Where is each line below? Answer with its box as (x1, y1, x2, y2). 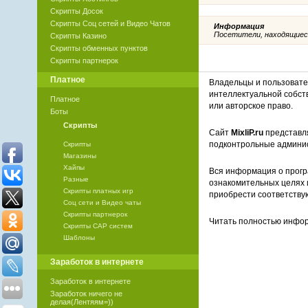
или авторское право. (208, 101, 293, 111)
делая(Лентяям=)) (49, 298, 113, 307)
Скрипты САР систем (63, 222, 133, 230)
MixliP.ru (230, 127, 263, 137)
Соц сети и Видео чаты (63, 199, 141, 207)
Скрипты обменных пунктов (49, 44, 148, 53)
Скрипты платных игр (63, 187, 133, 195)
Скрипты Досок (49, 7, 103, 16)
